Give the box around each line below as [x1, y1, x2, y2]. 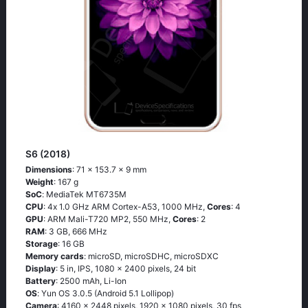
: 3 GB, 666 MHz [45, 226, 107, 236]
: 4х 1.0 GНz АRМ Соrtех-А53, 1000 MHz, [43, 201, 207, 212]
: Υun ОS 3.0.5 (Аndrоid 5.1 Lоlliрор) [37, 288, 174, 298]
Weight [25, 177, 54, 187]
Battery [25, 276, 56, 286]
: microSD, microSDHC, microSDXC [84, 251, 219, 261]
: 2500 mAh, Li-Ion [56, 276, 126, 286]
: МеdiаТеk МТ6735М [42, 189, 126, 199]
